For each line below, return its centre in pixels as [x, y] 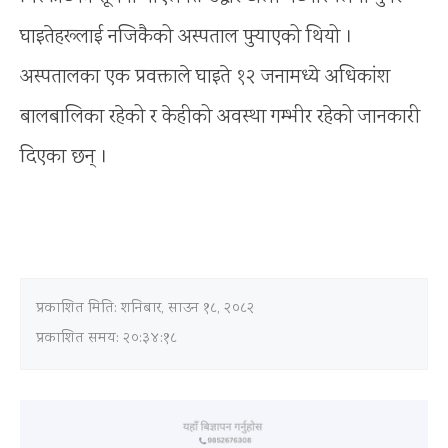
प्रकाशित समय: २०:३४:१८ [106, 338]
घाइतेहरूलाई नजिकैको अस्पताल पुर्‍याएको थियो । [186, 37]
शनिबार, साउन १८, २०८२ [188, 308]
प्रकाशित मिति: [78, 308]
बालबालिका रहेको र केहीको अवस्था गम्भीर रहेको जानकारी [220, 117]
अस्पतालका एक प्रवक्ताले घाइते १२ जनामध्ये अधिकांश [205, 77]
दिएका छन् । [64, 157]
